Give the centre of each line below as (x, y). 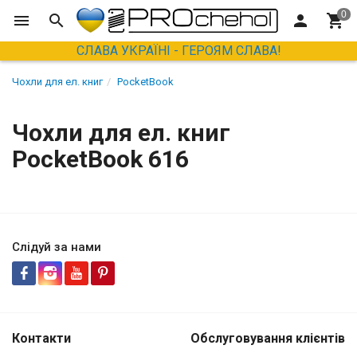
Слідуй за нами (57, 247)
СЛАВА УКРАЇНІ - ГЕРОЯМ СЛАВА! (178, 51)
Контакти (41, 339)
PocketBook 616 (100, 159)
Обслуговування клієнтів (268, 339)
